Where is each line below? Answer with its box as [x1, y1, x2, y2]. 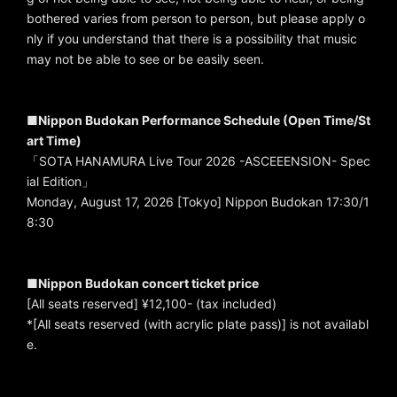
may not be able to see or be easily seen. [27, 51, 264, 66]
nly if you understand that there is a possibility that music [27, 30, 357, 46]
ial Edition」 [27, 173, 94, 189]
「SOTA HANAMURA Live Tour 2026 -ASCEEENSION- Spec [27, 152, 370, 168]
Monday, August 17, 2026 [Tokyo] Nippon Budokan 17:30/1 [27, 193, 370, 209]
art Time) [27, 132, 82, 148]
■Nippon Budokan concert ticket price [27, 275, 259, 291]
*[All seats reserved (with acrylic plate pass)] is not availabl [27, 315, 369, 331]
